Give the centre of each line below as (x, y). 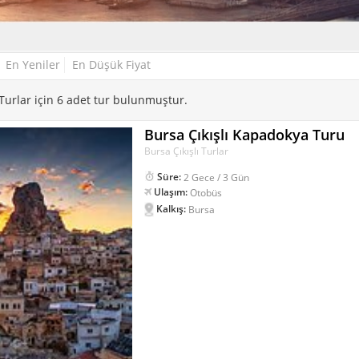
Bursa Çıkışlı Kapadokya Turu (245, 135)
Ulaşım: (171, 192)
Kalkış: (171, 208)
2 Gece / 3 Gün (217, 177)
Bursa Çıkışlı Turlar (187, 151)
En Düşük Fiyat (111, 65)
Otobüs (206, 192)
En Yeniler (33, 65)
